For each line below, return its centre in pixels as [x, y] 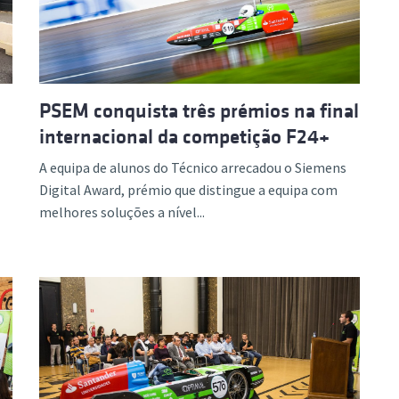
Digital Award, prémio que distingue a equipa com [188, 189]
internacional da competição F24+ [184, 136]
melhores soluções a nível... [122, 212]
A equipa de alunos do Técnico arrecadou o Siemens [193, 167]
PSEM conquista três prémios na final [199, 110]
